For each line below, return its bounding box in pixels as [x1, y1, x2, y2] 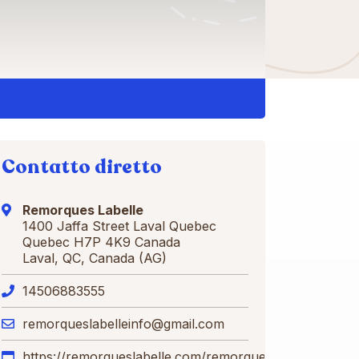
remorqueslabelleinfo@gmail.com [22, 316, 224, 332]
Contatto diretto [2, 154, 162, 180]
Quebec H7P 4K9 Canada [22, 234, 180, 250]
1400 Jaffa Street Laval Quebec [22, 218, 216, 234]
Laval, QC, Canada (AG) [22, 250, 167, 266]
